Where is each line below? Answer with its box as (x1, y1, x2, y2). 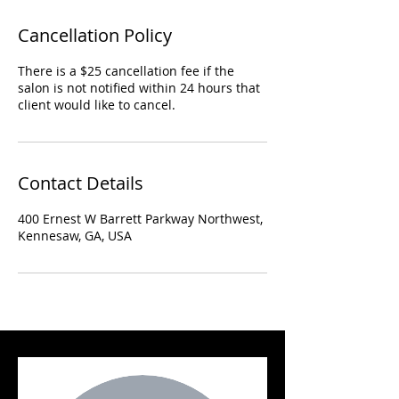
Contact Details (18, 171, 143, 195)
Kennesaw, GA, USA (18, 227, 132, 244)
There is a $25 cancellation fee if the (18, 62, 234, 79)
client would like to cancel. (18, 96, 175, 113)
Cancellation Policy (18, 23, 172, 47)
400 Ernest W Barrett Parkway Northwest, (18, 210, 263, 227)
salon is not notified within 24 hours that (18, 79, 260, 96)
